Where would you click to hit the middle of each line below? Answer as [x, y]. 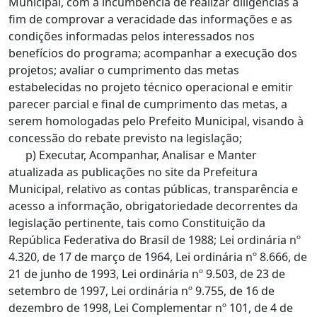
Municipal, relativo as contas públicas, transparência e [153, 189]
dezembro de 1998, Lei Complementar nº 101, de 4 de [151, 308]
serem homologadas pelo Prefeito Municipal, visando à [156, 121]
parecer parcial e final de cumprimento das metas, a [148, 104]
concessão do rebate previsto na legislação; [125, 138]
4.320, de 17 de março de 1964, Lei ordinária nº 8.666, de [158, 257]
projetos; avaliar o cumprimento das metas [124, 70]
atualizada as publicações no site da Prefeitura [133, 172]
